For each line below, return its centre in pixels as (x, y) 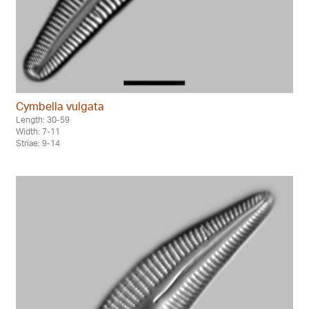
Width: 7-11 (38, 131)
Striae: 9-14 (38, 143)
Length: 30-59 (43, 119)
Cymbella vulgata (60, 106)
